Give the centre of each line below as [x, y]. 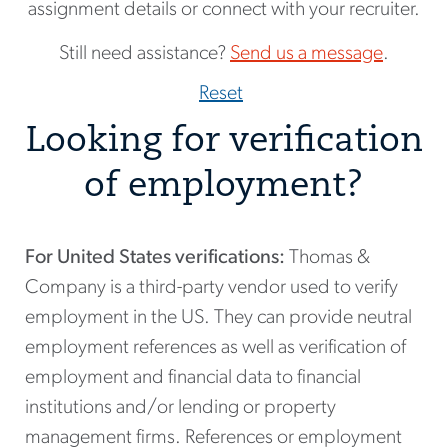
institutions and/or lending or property [180, 407]
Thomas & [327, 257]
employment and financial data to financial [193, 377]
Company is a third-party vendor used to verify [211, 287]
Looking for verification [224, 142]
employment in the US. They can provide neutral [218, 317]
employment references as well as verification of [215, 347]
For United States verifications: [155, 257]
